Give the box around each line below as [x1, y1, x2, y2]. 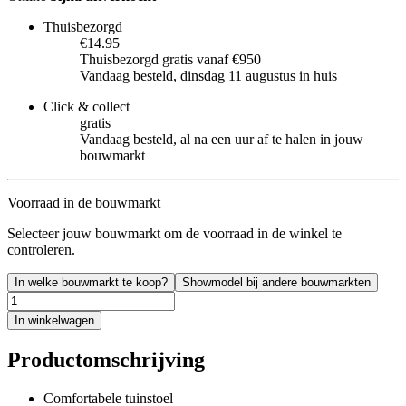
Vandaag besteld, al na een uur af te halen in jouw [80, 130, 363, 147]
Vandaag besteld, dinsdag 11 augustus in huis [80, 67, 337, 83]
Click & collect [43, 98, 130, 114]
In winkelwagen [14, 313, 94, 327]
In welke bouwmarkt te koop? [14, 275, 168, 289]
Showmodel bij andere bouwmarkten [182, 275, 371, 289]
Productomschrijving [7, 347, 205, 372]
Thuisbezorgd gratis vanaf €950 [80, 51, 261, 67]
